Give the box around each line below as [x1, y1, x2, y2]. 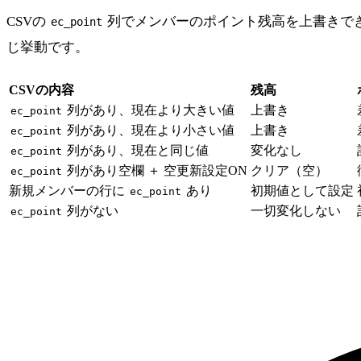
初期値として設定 [251, 183, 354, 197]
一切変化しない [251, 203, 341, 218]
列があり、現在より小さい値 [64, 122, 234, 137]
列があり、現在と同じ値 [64, 143, 209, 157]
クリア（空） [251, 163, 328, 177]
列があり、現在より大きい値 [64, 102, 234, 117]
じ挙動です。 [6, 39, 89, 55]
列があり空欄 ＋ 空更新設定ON [64, 163, 247, 177]
